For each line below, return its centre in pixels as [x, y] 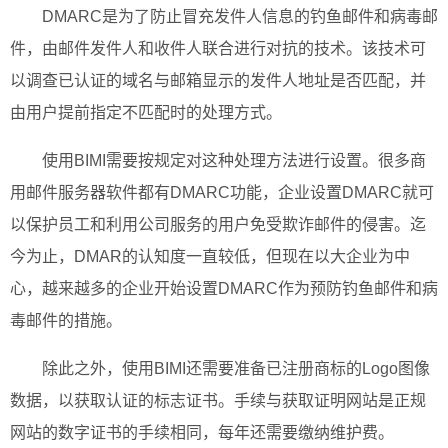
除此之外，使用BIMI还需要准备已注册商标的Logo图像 [236, 368]
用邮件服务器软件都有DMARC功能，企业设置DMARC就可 [222, 192]
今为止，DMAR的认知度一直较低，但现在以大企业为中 [210, 256]
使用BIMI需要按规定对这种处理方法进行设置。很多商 [234, 160]
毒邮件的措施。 [66, 320]
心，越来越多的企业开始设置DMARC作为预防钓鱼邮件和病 [224, 288]
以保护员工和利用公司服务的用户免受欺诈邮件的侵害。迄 [218, 224]
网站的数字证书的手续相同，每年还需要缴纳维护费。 [202, 432]
